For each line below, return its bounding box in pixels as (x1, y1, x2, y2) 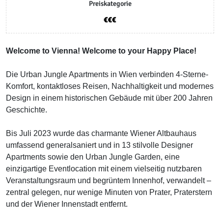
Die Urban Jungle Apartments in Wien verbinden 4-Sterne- (6, 70, 208, 79)
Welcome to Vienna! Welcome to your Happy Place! (6, 47, 196, 55)
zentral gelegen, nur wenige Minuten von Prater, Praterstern (6, 188, 212, 196)
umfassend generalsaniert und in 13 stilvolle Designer (6, 141, 193, 149)
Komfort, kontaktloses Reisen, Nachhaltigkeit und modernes (6, 82, 214, 90)
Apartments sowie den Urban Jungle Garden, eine (6, 153, 180, 161)
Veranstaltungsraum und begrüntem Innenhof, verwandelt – (6, 176, 211, 185)
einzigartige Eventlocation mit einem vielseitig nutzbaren (6, 165, 202, 173)
